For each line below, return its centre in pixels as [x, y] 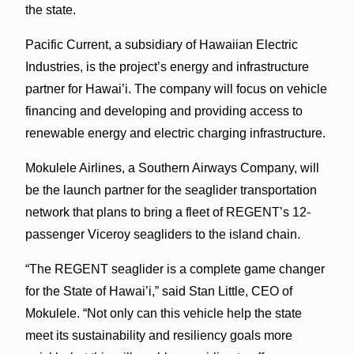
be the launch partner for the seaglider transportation [171, 190]
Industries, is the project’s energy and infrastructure [167, 66]
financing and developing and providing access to [164, 111]
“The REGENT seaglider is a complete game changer [175, 269]
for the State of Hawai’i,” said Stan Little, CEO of [158, 291]
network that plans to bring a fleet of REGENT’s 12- [168, 212]
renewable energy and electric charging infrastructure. [175, 133]
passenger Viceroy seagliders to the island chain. [162, 234]
